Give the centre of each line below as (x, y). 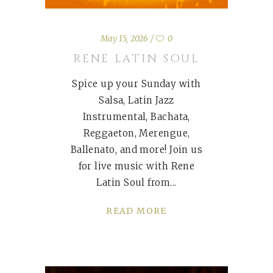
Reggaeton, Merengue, (136, 133)
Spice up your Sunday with (136, 84)
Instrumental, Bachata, (136, 117)
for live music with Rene (136, 166)
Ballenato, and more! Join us (136, 150)
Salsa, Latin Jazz (136, 101)
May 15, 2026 (125, 39)
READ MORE (136, 211)
